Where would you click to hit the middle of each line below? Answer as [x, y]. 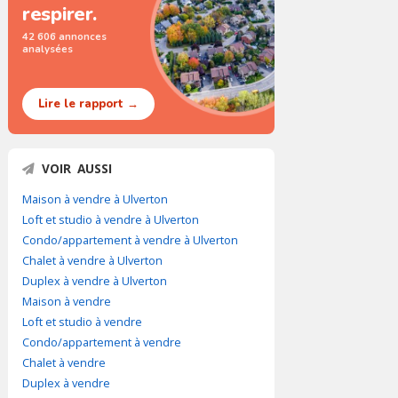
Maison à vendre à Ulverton [95, 199]
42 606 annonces [64, 36]
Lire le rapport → [88, 104]
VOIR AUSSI [77, 168]
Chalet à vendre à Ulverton [92, 260]
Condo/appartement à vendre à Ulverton [130, 240]
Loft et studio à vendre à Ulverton [111, 219]
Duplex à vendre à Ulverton [95, 281]
